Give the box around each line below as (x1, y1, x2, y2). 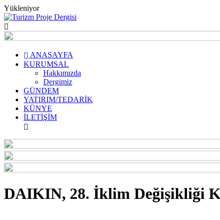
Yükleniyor (4, 4, 39, 12)
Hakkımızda (43, 69, 81, 77)
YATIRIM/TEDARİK (24, 95, 93, 104)
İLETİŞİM (24, 113, 57, 121)
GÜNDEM (24, 86, 59, 95)
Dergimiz (43, 78, 72, 86)
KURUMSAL (24, 60, 69, 68)
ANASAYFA (28, 51, 73, 59)
